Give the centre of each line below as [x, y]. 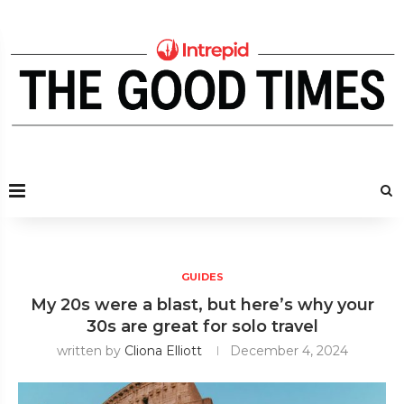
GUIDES [202, 276]
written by [90, 350]
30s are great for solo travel [202, 326]
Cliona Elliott [163, 350]
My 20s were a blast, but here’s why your [202, 304]
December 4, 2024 [289, 350]
